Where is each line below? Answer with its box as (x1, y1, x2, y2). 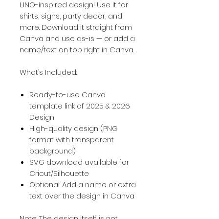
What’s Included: (20, 67, 77, 77)
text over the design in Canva (29, 191, 134, 201)
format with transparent (29, 134, 114, 145)
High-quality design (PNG (29, 123, 118, 133)
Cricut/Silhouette (29, 168, 89, 178)
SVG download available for (29, 157, 129, 167)
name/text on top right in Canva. (20, 44, 134, 55)
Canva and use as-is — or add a (20, 33, 135, 44)
